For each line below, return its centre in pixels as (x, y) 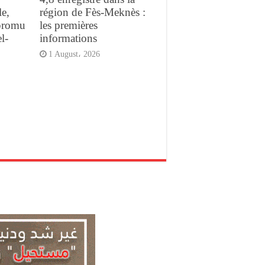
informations (68, 38)
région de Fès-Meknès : (92, 12)
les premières (68, 25)
